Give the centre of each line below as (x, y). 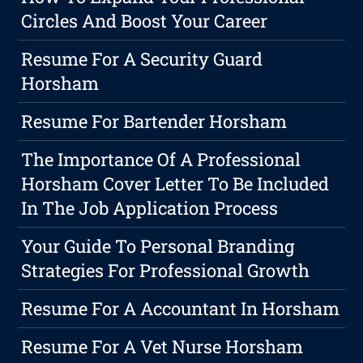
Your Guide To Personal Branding (158, 246)
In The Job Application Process (150, 208)
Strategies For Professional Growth (166, 271)
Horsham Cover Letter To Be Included (175, 184)
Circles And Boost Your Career (145, 21)
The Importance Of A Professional (161, 160)
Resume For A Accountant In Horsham (181, 309)
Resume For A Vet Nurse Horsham (162, 347)
